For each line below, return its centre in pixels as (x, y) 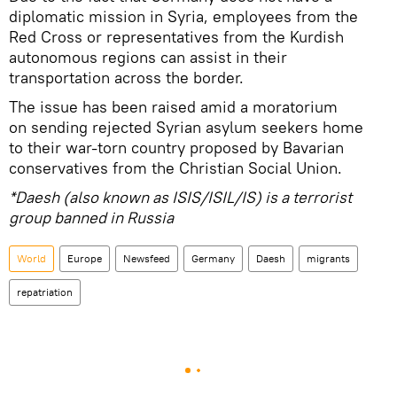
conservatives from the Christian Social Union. (175, 168)
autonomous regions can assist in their (148, 58)
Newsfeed (147, 259)
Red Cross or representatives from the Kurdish (176, 37)
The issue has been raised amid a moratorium (173, 107)
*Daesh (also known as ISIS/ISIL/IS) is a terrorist (180, 198)
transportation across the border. (126, 78)
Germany (213, 259)
